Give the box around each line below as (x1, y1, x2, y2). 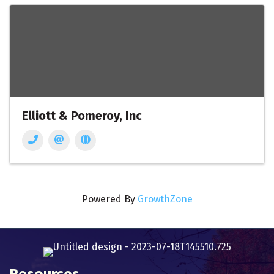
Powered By (81, 193, 138, 205)
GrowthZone (137, 193, 193, 205)
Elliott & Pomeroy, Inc (22, 108, 142, 123)
